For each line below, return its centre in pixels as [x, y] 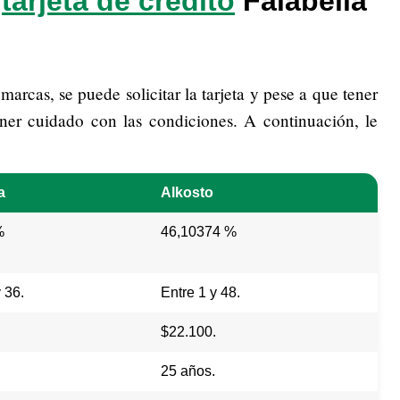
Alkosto [187, 193]
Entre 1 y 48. [200, 293]
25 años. [188, 371]
